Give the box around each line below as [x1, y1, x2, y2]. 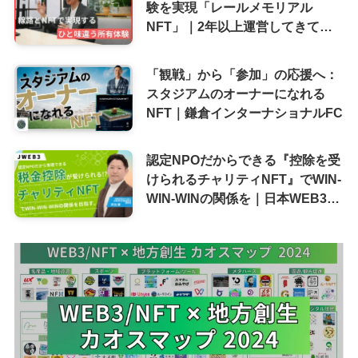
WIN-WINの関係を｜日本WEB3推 [145, 191, 340, 206]
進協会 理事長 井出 [145, 210, 255, 225]
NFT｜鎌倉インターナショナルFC [145, 105, 343, 120]
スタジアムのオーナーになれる [145, 86, 325, 101]
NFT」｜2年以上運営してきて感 [145, 19, 332, 34]
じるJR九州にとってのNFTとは [145, 38, 329, 54]
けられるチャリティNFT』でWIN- [145, 172, 341, 187]
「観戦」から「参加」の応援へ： [145, 66, 338, 82]
